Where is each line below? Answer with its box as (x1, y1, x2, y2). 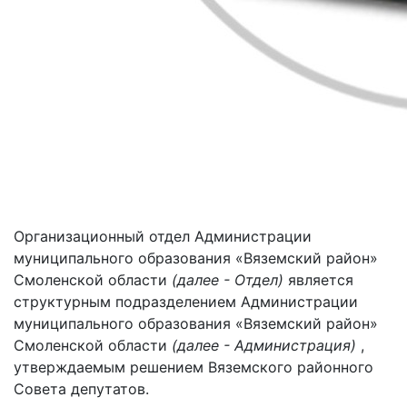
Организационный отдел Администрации (14, 227, 312, 245)
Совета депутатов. (14, 380, 149, 398)
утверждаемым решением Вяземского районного (14, 358, 373, 376)
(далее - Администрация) (172, 336, 356, 354)
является (283, 271, 353, 289)
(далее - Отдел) (172, 271, 283, 289)
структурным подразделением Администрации (14, 293, 358, 311)
